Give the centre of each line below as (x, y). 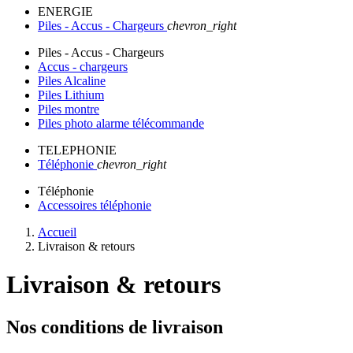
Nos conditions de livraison (115, 327)
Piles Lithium (71, 95)
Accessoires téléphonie (95, 205)
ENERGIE (65, 11)
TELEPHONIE (77, 150)
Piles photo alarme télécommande (121, 123)
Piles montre (69, 109)
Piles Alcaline (72, 81)
